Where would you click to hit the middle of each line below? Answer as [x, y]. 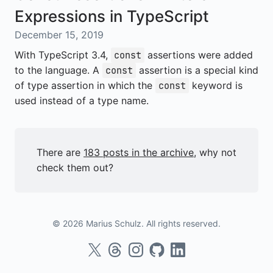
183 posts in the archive [139, 152]
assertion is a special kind [197, 70]
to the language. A [58, 70]
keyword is [216, 85]
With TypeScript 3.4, [63, 55]
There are [60, 152]
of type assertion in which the [85, 85]
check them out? [75, 168]
